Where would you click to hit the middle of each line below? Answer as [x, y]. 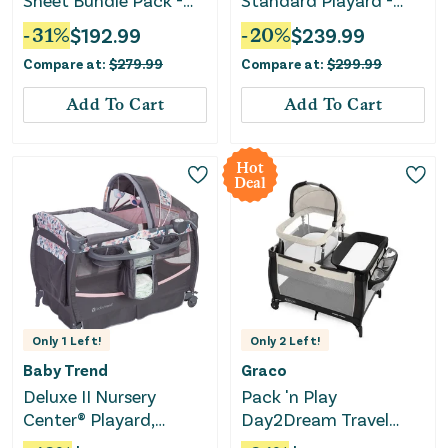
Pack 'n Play [289, 395]
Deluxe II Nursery [89, 395]
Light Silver [67, 23]
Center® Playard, [89, 418]
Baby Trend [65, 369]
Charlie [268, 23]
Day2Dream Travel [315, 418]
